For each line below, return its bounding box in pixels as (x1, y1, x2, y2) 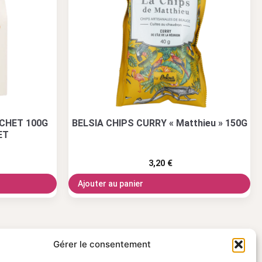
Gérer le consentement (53, 239, 151, 250)
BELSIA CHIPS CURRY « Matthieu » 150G (71, 117, 247, 129)
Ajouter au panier (78, 178, 143, 188)
